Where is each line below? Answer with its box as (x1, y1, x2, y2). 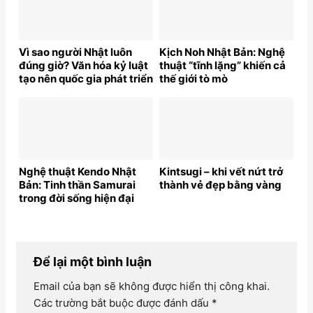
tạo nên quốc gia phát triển (19, 72, 153, 86)
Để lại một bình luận (34, 254, 154, 270)
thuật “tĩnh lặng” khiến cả (159, 59, 286, 73)
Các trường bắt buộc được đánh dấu (34, 296, 212, 310)
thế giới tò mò (159, 72, 228, 86)
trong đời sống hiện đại (19, 191, 134, 205)
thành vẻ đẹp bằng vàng (159, 177, 282, 191)
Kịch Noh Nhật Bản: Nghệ (159, 45, 285, 59)
